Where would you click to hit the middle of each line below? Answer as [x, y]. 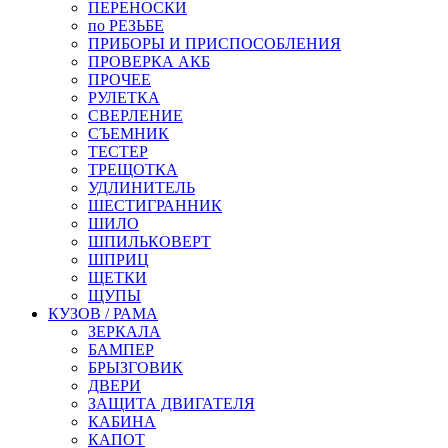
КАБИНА [122, 421]
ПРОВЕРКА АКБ [149, 61]
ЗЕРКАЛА [124, 331]
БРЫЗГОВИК [135, 367]
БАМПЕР [121, 349]
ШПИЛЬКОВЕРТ [149, 241]
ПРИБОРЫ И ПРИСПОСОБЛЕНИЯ [214, 43]
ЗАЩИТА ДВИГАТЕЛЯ [171, 403]
